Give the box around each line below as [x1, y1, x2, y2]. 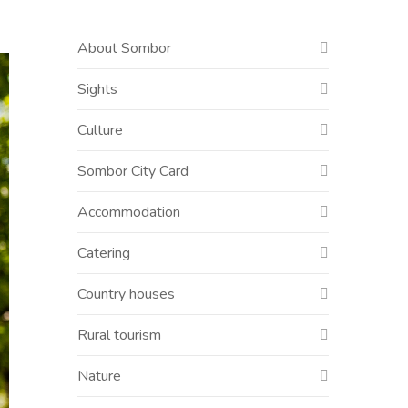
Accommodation [77, 202, 180, 222]
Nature [77, 366, 121, 386]
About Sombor [77, 38, 171, 58]
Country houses [77, 284, 175, 304]
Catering [77, 243, 130, 263]
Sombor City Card [77, 161, 189, 181]
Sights [77, 79, 117, 99]
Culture [77, 120, 123, 140]
